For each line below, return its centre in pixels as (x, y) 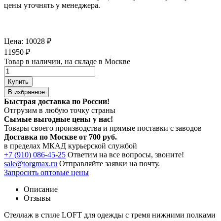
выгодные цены (62, 119)
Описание (41, 189)
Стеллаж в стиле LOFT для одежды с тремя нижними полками (110, 215)
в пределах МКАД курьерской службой (71, 146)
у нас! (102, 119)
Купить (18, 81)
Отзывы (37, 198)
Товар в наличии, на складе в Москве (67, 61)
